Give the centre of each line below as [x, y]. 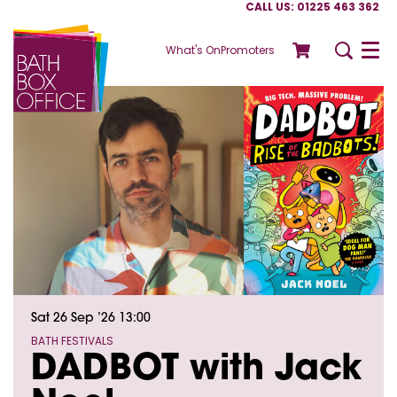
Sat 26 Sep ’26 [75, 319]
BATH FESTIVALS [72, 341]
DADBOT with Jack [197, 371]
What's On [193, 50]
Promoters [247, 50]
